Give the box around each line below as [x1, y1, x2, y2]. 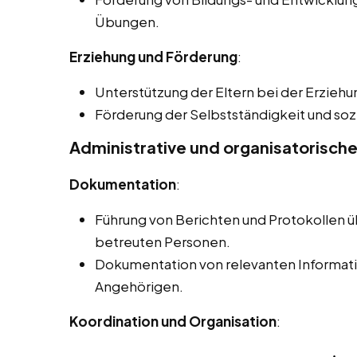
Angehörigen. [95, 277, 183, 296]
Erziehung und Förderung [69, 48, 237, 66]
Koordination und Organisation [69, 312, 277, 331]
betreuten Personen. [95, 233, 230, 251]
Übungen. [95, 13, 159, 31]
